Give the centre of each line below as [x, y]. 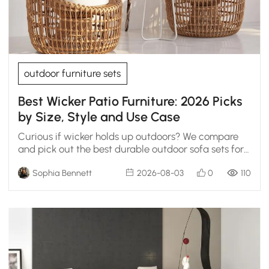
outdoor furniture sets [73, 74]
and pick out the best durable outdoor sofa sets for [131, 149]
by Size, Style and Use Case [99, 116]
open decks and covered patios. [88, 162]
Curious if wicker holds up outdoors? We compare [128, 137]
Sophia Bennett [62, 173]
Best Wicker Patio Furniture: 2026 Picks [130, 101]
